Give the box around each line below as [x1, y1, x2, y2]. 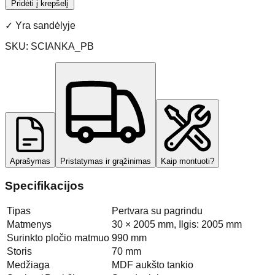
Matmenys [7, 219, 52, 230]
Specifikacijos [5, 179, 84, 192]
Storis [7, 246, 32, 257]
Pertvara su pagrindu [112, 206, 203, 217]
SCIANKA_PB [31, 41, 94, 52]
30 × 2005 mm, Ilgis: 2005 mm [112, 219, 242, 230]
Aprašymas [10, 156, 50, 166]
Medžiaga [7, 260, 50, 271]
